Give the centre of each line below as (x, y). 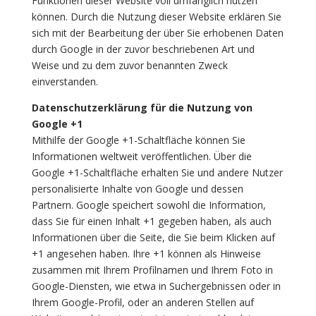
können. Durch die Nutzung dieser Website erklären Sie (156, 17)
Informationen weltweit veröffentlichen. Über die (141, 156)
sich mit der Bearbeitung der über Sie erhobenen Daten (157, 33)
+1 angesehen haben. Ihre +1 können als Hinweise (146, 254)
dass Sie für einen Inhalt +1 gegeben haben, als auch (151, 221)
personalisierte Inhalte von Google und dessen (137, 189)
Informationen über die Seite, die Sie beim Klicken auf (153, 237)
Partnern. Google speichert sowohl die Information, (148, 205)
